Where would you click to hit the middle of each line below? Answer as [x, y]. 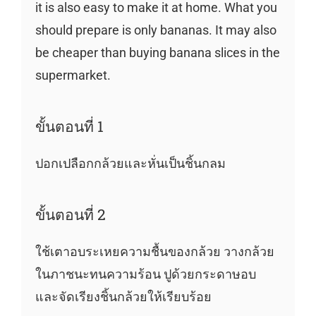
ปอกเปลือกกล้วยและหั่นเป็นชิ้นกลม [130, 163]
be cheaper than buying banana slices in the [157, 52]
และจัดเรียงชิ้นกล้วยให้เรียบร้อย [123, 296]
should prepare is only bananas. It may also [156, 30]
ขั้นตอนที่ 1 [69, 126]
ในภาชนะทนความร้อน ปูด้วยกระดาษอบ [145, 274]
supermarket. [73, 75]
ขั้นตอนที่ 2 [70, 214]
